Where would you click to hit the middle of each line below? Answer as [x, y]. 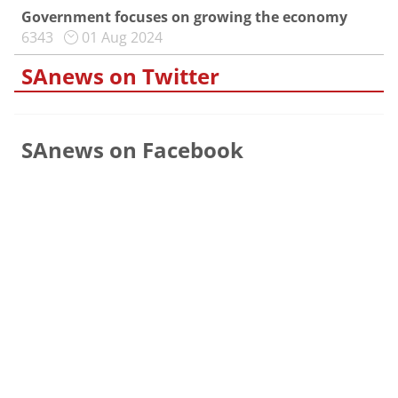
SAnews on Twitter [120, 76]
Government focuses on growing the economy [184, 17]
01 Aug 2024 [122, 37]
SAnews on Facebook [132, 150]
